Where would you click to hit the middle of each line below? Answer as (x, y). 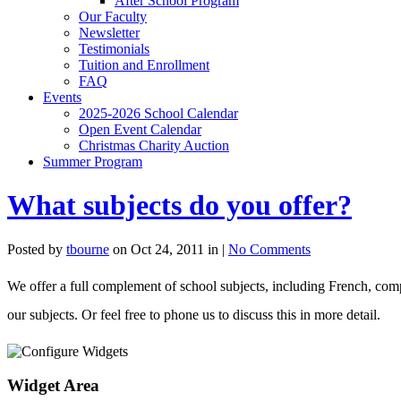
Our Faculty (113, 16)
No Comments (269, 249)
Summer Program (93, 161)
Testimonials (114, 48)
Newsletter (109, 32)
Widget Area (53, 386)
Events (62, 97)
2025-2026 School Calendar (158, 113)
